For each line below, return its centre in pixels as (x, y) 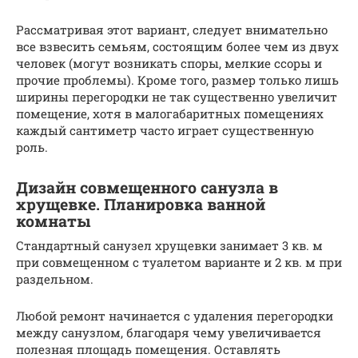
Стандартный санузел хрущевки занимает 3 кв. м (169, 245)
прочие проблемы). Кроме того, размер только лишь (177, 80)
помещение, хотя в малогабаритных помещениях (170, 113)
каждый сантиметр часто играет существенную (165, 130)
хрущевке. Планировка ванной (141, 204)
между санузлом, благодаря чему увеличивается (169, 332)
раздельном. (55, 278)
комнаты (53, 221)
